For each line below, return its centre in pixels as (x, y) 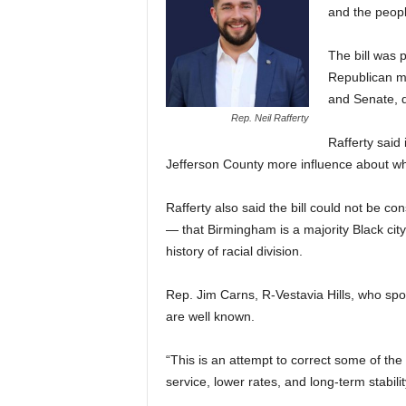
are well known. (210, 316)
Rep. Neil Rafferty (270, 118)
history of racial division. (234, 251)
